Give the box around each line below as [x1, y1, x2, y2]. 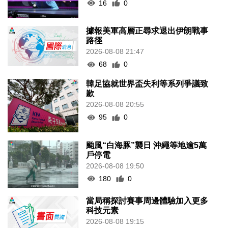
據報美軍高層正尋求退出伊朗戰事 [86, 26, 209, 36]
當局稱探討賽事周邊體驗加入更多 [86, 196, 209, 205]
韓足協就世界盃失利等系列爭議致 [86, 79, 209, 89]
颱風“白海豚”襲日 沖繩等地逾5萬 [86, 140, 207, 150]
